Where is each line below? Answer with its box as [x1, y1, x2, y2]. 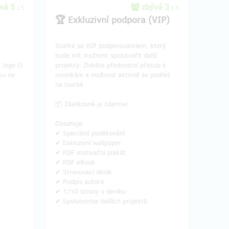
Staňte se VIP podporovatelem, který [55, 41, 166, 50]
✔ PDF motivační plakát [55, 148, 126, 157]
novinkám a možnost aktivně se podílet [55, 71, 170, 79]
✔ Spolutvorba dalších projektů [55, 197, 147, 205]
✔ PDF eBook [55, 158, 95, 167]
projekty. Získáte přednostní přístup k [55, 61, 166, 70]
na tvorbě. [55, 80, 85, 89]
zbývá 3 [140, 2, 171, 12]
